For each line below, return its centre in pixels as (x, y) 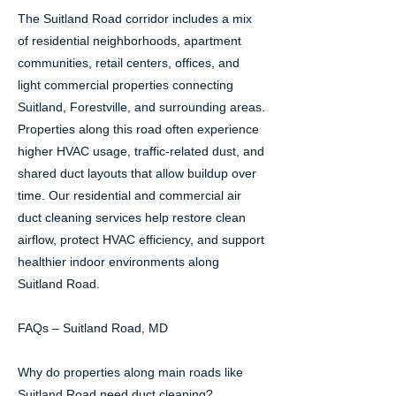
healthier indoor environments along (118, 262)
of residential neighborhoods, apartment (129, 41)
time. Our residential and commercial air (129, 195)
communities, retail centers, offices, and (129, 63)
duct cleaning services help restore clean (132, 217)
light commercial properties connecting (126, 85)
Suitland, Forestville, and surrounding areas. (141, 107)
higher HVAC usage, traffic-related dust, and (141, 151)
